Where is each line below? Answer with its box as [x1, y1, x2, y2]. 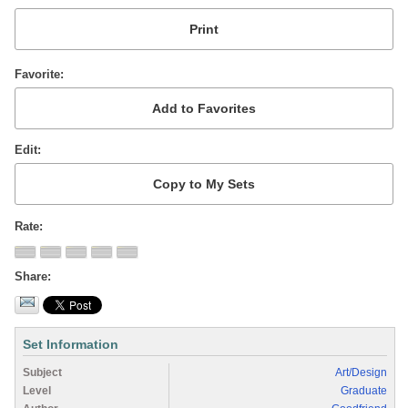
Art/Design [335, 365, 387, 379]
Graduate [341, 383, 387, 397]
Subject [23, 365, 62, 379]
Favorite [15, 66, 60, 81]
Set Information [23, 336, 118, 352]
